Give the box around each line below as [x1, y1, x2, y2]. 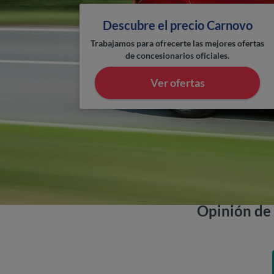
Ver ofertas [150, 76, 205, 90]
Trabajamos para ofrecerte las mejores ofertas [91, 38, 265, 49]
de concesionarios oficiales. [125, 50, 230, 61]
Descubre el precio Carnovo [102, 18, 253, 33]
